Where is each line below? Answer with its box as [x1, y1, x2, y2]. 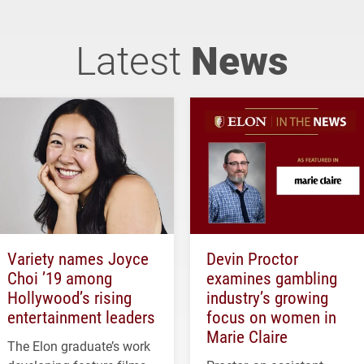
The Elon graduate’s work [7, 337, 150, 355]
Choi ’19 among [7, 266, 112, 290]
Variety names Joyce [7, 247, 149, 271]
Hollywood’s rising [7, 286, 132, 310]
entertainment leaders [7, 305, 155, 329]
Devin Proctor [206, 247, 298, 271]
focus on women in [206, 305, 336, 329]
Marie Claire [206, 325, 288, 349]
